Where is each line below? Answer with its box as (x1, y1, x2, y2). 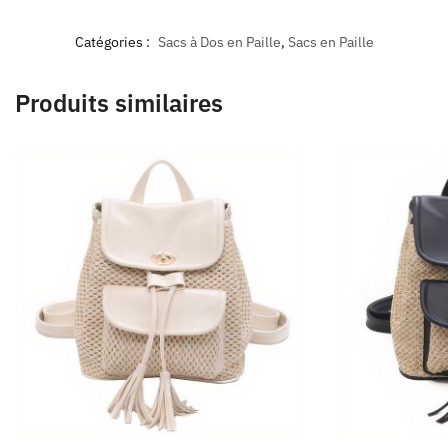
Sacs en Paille (287, 32, 374, 51)
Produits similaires (15, 86, 223, 119)
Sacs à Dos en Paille (157, 32, 281, 51)
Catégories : (74, 32, 153, 51)
